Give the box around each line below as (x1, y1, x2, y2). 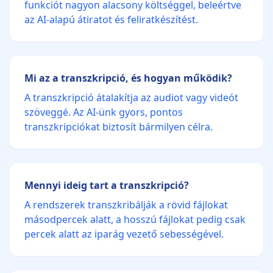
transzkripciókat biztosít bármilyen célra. (24, 120, 213, 133)
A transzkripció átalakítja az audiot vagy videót (24, 91, 238, 104)
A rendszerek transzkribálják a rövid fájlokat (24, 198, 228, 211)
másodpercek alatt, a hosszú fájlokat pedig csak (24, 213, 246, 226)
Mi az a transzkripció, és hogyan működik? (24, 71, 232, 85)
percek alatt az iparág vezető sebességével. (24, 227, 224, 241)
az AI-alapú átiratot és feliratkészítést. (24, 13, 198, 26)
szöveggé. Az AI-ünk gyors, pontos (24, 105, 183, 119)
